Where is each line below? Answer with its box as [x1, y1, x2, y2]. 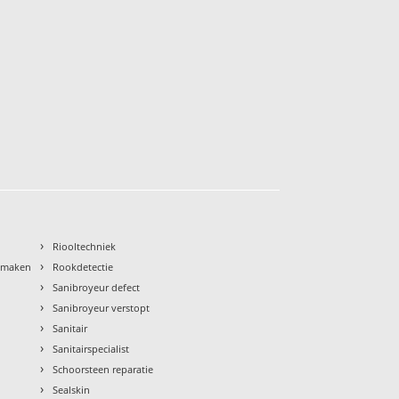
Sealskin [53, 382, 91, 396]
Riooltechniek [53, 239, 117, 253]
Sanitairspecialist [53, 341, 130, 355]
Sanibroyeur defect [53, 280, 141, 294]
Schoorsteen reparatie [53, 362, 154, 376]
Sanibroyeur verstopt [53, 300, 151, 314]
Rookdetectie [53, 259, 114, 273]
